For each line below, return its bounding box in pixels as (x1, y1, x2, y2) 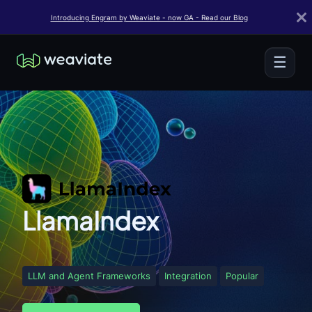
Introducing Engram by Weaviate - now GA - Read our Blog (50, 13, 248, 22)
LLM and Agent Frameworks (28, 270, 150, 281)
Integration (164, 270, 212, 281)
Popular (226, 270, 258, 281)
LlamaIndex (22, 205, 159, 236)
